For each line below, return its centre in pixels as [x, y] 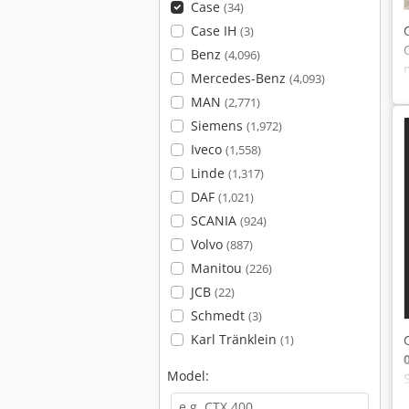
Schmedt [219, 315]
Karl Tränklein [235, 339]
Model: [188, 376]
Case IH [215, 31]
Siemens [218, 126]
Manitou [218, 268]
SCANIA [215, 220]
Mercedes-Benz [240, 78]
